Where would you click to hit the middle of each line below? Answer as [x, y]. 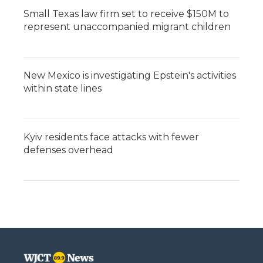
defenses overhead [68, 150]
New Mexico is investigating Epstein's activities [130, 75]
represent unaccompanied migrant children [127, 27]
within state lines [63, 88]
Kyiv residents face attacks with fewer [111, 137]
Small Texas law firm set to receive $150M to [126, 14]
